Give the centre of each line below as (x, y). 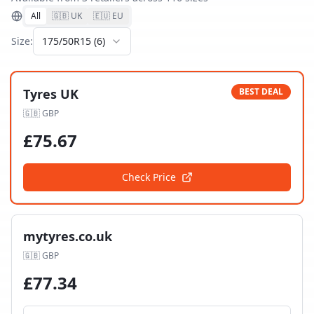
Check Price (149, 177)
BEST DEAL (261, 91)
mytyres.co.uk (68, 236)
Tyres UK (51, 94)
